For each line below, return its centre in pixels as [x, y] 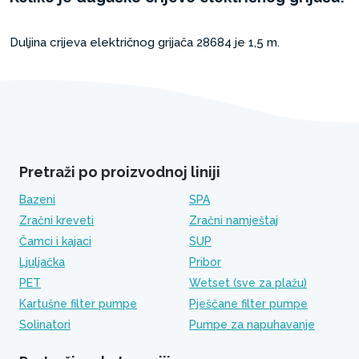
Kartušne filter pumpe [78, 304]
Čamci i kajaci [55, 241]
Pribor [205, 262]
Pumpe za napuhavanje [252, 325]
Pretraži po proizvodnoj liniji [120, 172]
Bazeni [37, 200]
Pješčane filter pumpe [248, 304]
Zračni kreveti [56, 220]
